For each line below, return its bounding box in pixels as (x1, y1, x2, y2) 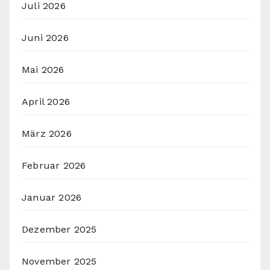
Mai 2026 (22, 64, 64, 76)
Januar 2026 (22, 192, 82, 204)
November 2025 (22, 256, 97, 268)
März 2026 (22, 128, 72, 140)
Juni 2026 (22, 32, 69, 44)
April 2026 (22, 96, 70, 108)
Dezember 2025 (22, 224, 97, 236)
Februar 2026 (22, 160, 86, 172)
